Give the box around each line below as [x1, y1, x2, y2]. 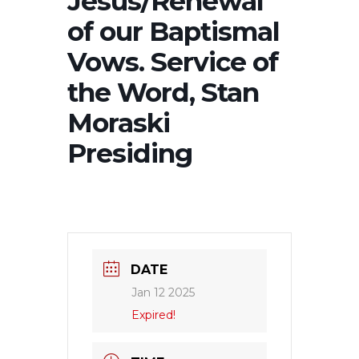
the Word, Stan [67, 76, 259, 108]
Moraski [67, 107, 170, 139]
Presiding [67, 137, 192, 169]
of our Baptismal [67, 15, 280, 47]
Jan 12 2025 [131, 285, 195, 300]
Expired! [131, 308, 175, 322]
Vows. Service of [67, 46, 278, 78]
